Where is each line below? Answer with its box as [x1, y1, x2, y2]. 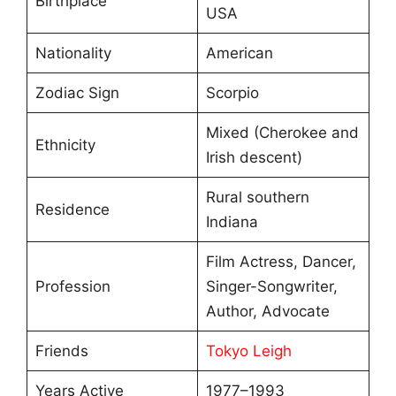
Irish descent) [205, 148, 302, 166]
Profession [34, 277, 110, 295]
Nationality [34, 43, 111, 62]
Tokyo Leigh [205, 341, 292, 360]
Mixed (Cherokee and [205, 123, 359, 141]
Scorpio [205, 83, 259, 102]
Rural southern [205, 187, 309, 206]
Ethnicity [34, 135, 95, 154]
